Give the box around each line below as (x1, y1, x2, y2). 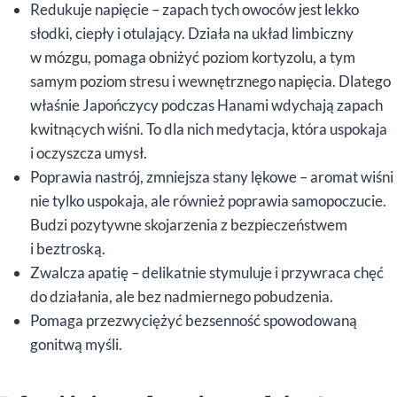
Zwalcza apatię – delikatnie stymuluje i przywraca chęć (30, 262, 384, 282)
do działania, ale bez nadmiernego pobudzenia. (30, 286, 333, 306)
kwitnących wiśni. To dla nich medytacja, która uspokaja (30, 119, 387, 138)
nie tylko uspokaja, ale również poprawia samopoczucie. (30, 191, 386, 210)
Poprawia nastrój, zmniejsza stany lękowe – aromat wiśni (30, 167, 393, 186)
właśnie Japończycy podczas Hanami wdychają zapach (30, 95, 383, 114)
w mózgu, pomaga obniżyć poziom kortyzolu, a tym (30, 47, 355, 66)
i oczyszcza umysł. (30, 143, 147, 162)
